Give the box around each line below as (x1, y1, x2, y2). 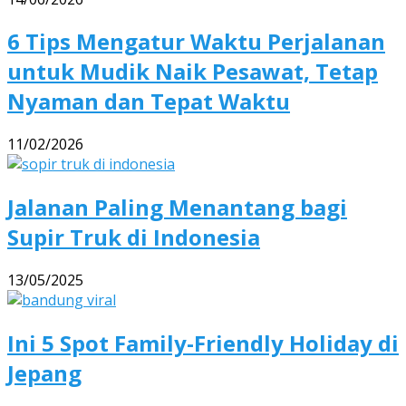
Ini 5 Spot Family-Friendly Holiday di (7, 328, 399, 359)
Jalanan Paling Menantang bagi (7, 192, 347, 223)
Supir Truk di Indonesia (7, 222, 260, 253)
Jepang (7, 358, 82, 389)
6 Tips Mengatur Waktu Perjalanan (7, 26, 385, 57)
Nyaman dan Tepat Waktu (7, 86, 290, 117)
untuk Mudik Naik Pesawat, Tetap (7, 56, 378, 87)
